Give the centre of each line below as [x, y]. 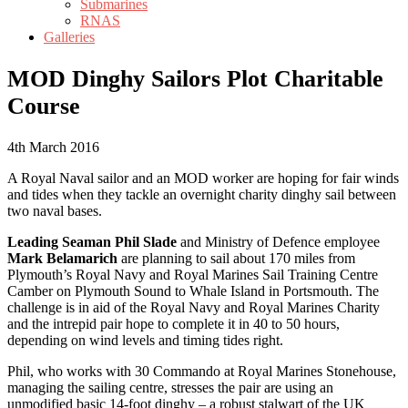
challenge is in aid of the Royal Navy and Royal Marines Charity [194, 308]
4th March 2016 [53, 148]
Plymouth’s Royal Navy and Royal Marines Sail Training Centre [193, 275]
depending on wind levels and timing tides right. [145, 341]
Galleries [69, 37]
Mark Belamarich [62, 259]
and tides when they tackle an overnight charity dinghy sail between [202, 195]
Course [44, 106]
